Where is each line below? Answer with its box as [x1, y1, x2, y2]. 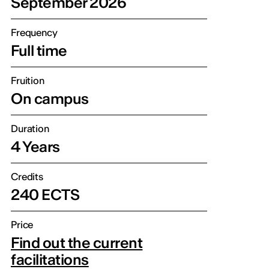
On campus [11, 89, 89, 108]
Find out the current [11, 234, 143, 252]
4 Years [11, 138, 60, 156]
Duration [11, 122, 49, 134]
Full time [11, 41, 67, 60]
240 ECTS [11, 186, 80, 204]
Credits [11, 171, 43, 183]
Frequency [11, 26, 58, 38]
